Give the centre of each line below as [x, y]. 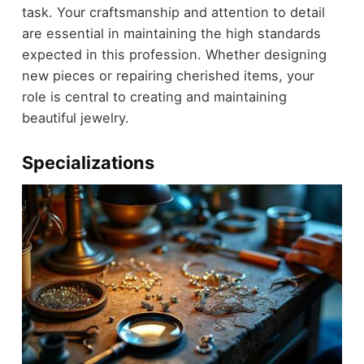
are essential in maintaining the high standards [171, 33]
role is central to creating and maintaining [154, 96]
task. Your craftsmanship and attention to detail [173, 12]
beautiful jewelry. [75, 117]
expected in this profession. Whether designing [174, 54]
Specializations [88, 162]
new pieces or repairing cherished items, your [168, 75]
